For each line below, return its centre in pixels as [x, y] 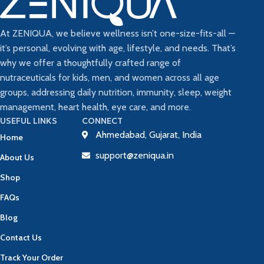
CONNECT [103, 121]
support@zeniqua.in [134, 156]
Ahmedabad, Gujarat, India [148, 135]
